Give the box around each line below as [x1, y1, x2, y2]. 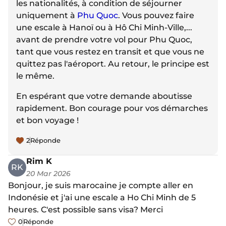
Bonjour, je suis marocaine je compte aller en [8, 181, 193, 191]
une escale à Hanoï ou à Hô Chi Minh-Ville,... [16, 23, 192, 33]
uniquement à [16, 11, 77, 21]
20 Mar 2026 [26, 169, 71, 179]
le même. [16, 71, 54, 81]
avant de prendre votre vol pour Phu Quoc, [16, 35, 192, 45]
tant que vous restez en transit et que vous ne [16, 47, 204, 57]
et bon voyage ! [16, 116, 79, 126]
